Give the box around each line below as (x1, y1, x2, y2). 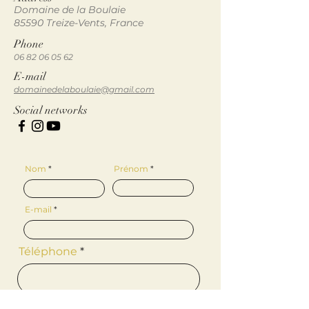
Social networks (14, 103, 88, 117)
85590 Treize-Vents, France (14, 17, 143, 29)
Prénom (114, 163, 148, 174)
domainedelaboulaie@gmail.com (14, 84, 154, 94)
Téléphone (19, 245, 77, 258)
